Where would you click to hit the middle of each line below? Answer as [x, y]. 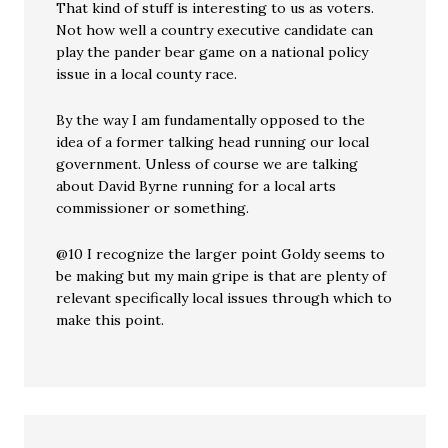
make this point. [110, 320]
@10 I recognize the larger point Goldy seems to [221, 254]
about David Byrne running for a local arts [196, 186]
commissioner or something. [153, 208]
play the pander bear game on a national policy [212, 52]
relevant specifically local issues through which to [224, 298]
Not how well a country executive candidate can [215, 30]
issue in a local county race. [147, 74]
